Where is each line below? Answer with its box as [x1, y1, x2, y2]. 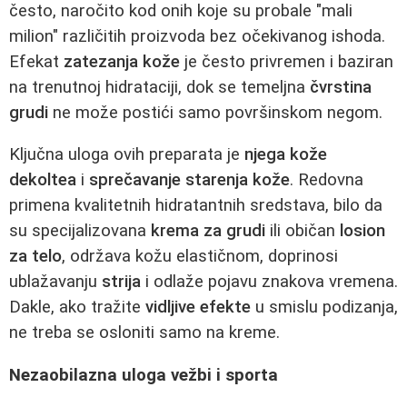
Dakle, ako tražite [9, 297, 145, 318]
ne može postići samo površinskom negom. [48, 102, 382, 123]
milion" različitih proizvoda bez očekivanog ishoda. [9, 25, 385, 46]
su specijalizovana [9, 221, 151, 242]
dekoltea [9, 170, 76, 191]
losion [340, 221, 385, 242]
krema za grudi [151, 221, 265, 242]
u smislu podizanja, [251, 297, 398, 318]
